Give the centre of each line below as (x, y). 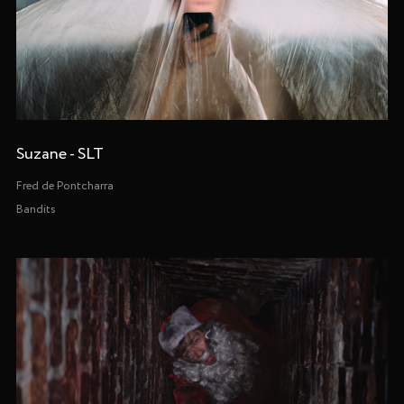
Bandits (36, 210)
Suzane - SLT (60, 155)
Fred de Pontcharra (64, 187)
